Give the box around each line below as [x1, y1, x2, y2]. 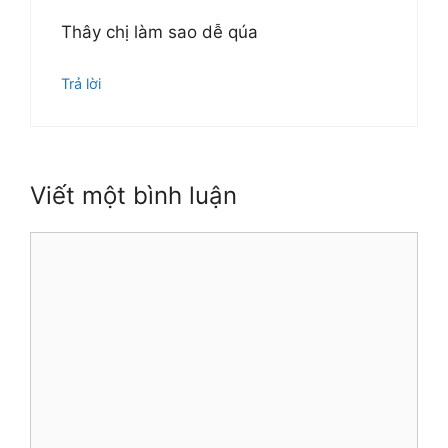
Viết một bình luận [30, 181, 237, 211]
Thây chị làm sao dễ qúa [61, 22, 258, 43]
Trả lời [61, 74, 101, 92]
